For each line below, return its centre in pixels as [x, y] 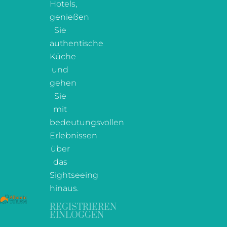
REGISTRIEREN [83, 207]
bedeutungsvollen [87, 123]
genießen [69, 17]
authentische [76, 44]
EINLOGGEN [77, 216]
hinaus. [64, 188]
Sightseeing [74, 175]
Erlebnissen [73, 136]
